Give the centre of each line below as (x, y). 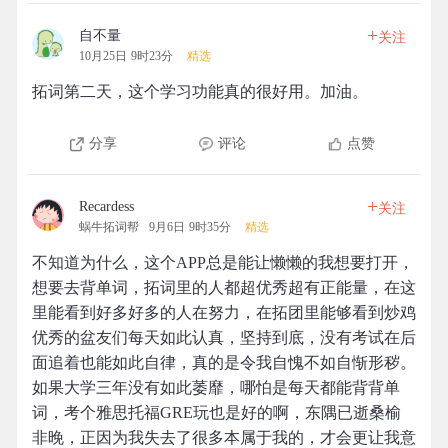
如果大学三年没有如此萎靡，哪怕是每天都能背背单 (216, 387)
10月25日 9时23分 (126, 56)
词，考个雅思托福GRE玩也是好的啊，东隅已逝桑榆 (216, 412)
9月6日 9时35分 (190, 227)
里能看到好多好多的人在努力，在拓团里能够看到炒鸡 (224, 312)
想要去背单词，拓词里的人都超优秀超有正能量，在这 (224, 287)
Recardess (106, 206)
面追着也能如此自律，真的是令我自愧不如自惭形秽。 (224, 362)
